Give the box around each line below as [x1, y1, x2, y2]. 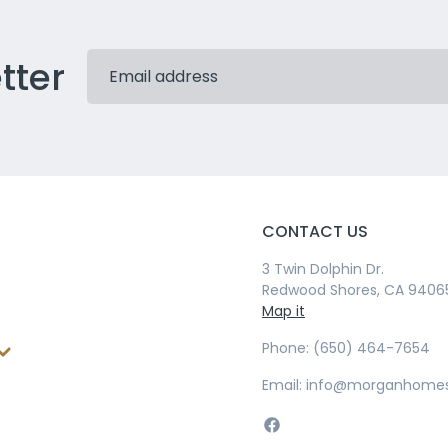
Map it [261, 301, 305, 322]
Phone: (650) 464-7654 [261, 338, 430, 359]
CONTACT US [261, 220, 368, 244]
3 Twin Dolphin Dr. [261, 259, 384, 280]
